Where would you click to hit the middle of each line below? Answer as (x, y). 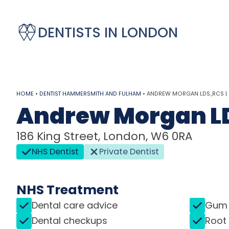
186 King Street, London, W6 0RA (105, 136)
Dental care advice (75, 205)
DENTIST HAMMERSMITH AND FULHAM (90, 94)
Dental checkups (70, 221)
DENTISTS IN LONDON (108, 32)
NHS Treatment (67, 190)
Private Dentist (129, 151)
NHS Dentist (55, 151)
